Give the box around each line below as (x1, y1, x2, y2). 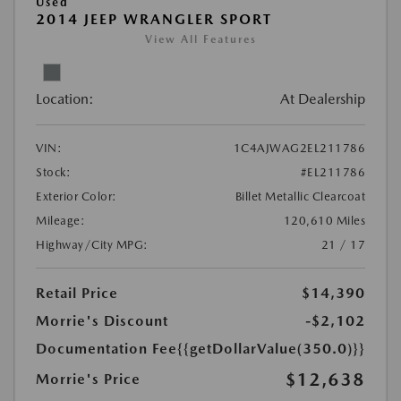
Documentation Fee (36, 339, 177, 357)
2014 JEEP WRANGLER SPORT (36, 10, 272, 28)
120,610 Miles (283, 213, 365, 227)
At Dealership (280, 90, 365, 107)
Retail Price (36, 284, 118, 302)
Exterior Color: (36, 189, 117, 203)
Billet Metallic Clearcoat (235, 189, 365, 203)
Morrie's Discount (36, 311, 168, 329)
